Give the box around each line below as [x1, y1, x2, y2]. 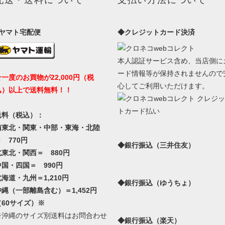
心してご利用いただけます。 [117, 81, 209, 90]
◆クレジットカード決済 [117, 28, 195, 36]
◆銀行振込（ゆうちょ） [117, 178, 195, 187]
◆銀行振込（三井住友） [117, 141, 195, 149]
